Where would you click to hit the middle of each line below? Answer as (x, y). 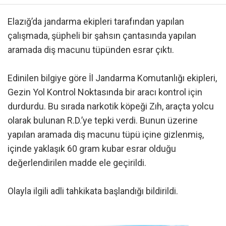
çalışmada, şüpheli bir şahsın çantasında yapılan (102, 35)
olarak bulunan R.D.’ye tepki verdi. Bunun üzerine (103, 120)
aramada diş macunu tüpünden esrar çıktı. (91, 49)
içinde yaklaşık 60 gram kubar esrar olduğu (92, 148)
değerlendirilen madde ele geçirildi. (77, 162)
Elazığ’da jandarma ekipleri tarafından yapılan (96, 21)
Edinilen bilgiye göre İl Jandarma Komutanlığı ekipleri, (112, 78)
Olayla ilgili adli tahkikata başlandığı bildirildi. (93, 191)
